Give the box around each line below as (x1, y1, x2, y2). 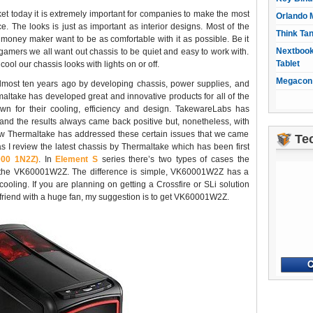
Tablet (275, 59, 300, 68)
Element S (51, 154, 102, 165)
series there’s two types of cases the (101, 154, 249, 165)
